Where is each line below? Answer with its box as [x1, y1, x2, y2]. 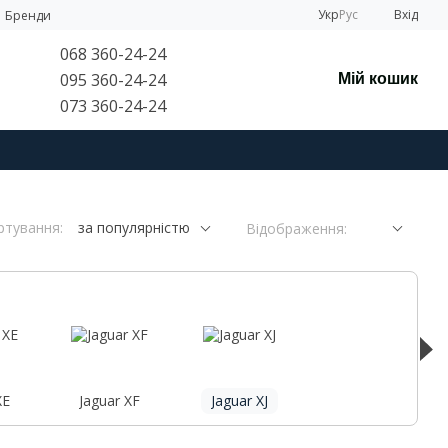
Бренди [5, 7, 51, 24]
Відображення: [246, 219, 347, 238]
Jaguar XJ [210, 391, 268, 410]
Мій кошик [338, 70, 419, 87]
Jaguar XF [78, 391, 140, 410]
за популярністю [78, 218, 190, 237]
